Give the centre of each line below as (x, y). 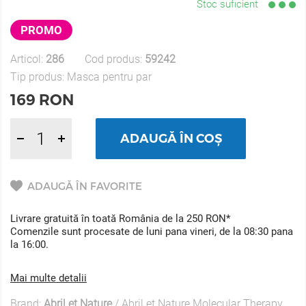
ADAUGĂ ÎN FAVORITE (85, 185)
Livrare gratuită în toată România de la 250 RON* (120, 219)
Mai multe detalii (48, 278)
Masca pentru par (109, 77)
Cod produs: (115, 59)
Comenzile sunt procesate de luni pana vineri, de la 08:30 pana (152, 232)
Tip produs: (39, 77)
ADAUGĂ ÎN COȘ (171, 139)
